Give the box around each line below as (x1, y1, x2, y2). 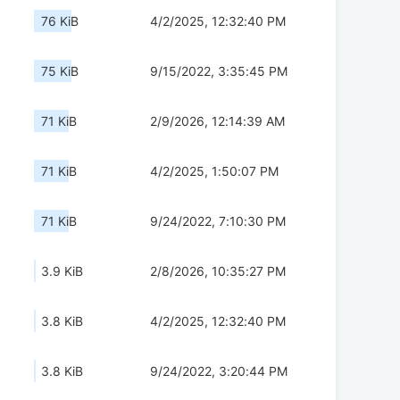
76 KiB (41, 13, 79, 29)
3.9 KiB (41, 263, 83, 279)
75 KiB (41, 63, 79, 79)
